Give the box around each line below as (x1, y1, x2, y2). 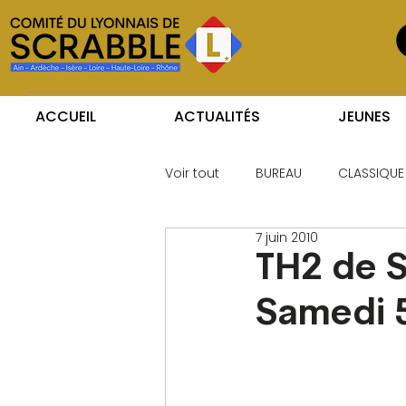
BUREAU (256, 163, 302, 182)
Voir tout (165, 163, 219, 182)
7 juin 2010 (256, 228, 318, 246)
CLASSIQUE (338, 163, 404, 182)
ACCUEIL (35, 106, 96, 127)
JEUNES (338, 106, 391, 127)
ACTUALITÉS (174, 106, 260, 127)
